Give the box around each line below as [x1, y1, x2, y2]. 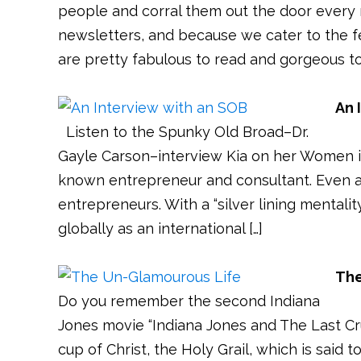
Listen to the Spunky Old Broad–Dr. [58, 123, 309, 140]
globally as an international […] [58, 220, 263, 237]
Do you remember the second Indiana [58, 293, 320, 309]
